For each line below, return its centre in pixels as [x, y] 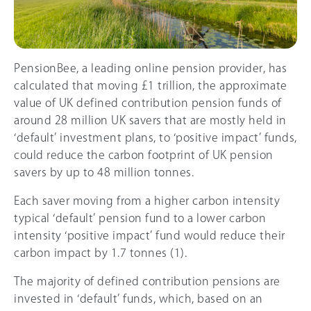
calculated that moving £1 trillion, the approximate [151, 85]
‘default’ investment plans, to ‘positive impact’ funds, [155, 137]
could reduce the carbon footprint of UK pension [144, 154]
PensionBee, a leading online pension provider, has [150, 68]
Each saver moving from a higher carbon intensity [147, 200]
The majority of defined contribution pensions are [147, 281]
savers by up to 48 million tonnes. [104, 172]
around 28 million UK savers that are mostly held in [150, 120]
